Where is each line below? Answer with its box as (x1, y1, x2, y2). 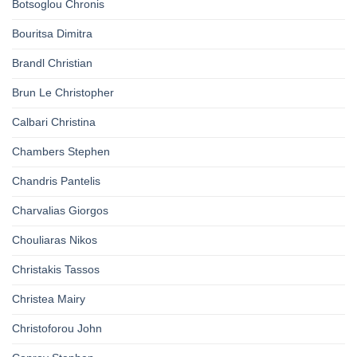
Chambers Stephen (12, 145, 110, 159)
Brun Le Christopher (12, 86, 114, 100)
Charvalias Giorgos (12, 204, 108, 218)
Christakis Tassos (12, 263, 100, 277)
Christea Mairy (12, 292, 85, 306)
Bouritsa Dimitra (12, 27, 92, 41)
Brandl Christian (12, 57, 92, 70)
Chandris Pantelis (12, 175, 100, 188)
